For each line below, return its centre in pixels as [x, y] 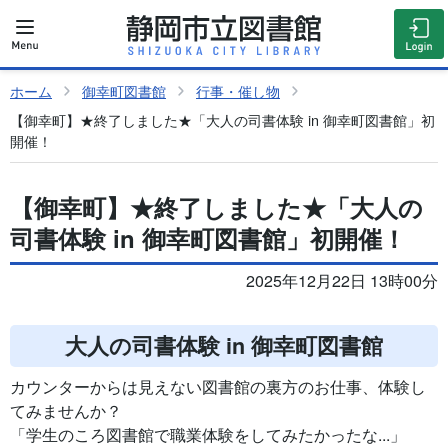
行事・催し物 [238, 91]
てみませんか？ [66, 411]
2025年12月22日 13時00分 [342, 281]
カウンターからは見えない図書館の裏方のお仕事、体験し [218, 387]
